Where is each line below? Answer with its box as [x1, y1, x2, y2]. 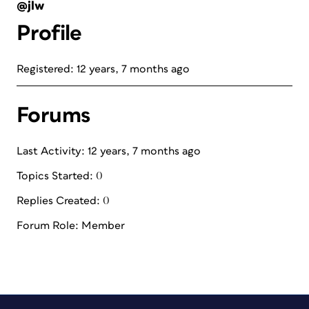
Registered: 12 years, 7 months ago [17, 63, 190, 74]
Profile [17, 22, 82, 45]
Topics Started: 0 [17, 170, 103, 181]
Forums [17, 104, 90, 127]
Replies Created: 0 [17, 195, 110, 206]
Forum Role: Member [17, 220, 125, 231]
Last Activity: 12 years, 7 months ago [17, 146, 201, 157]
